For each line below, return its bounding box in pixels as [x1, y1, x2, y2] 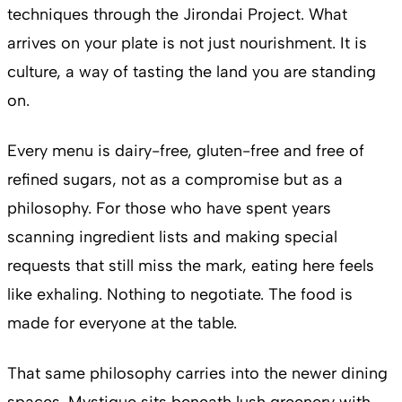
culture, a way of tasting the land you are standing [7, 61, 376, 82]
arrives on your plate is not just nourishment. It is [7, 32, 367, 53]
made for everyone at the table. [7, 312, 237, 333]
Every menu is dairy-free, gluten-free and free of [7, 140, 364, 161]
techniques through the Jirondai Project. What [7, 4, 347, 24]
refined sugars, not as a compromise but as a [7, 169, 343, 189]
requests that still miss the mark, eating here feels [7, 255, 374, 275]
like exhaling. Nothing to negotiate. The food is [7, 284, 353, 304]
